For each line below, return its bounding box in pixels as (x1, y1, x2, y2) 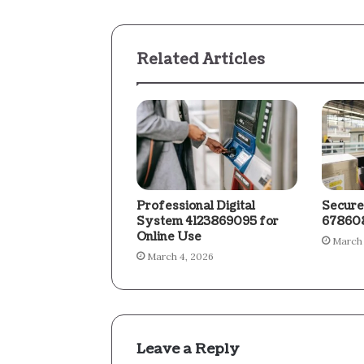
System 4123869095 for (136, 214, 279, 230)
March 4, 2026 (147, 250, 214, 263)
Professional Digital (136, 198, 255, 214)
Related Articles (136, 49, 265, 70)
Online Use (136, 229, 201, 245)
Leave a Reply (136, 340, 240, 359)
